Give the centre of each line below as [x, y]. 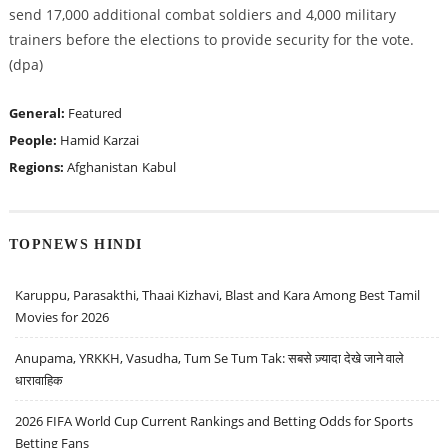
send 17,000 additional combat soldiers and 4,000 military [202, 15]
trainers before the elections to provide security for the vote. [211, 40]
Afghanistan [102, 167]
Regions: [37, 167]
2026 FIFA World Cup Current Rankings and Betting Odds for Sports [214, 420]
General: [38, 113]
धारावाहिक [39, 379]
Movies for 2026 [62, 316]
